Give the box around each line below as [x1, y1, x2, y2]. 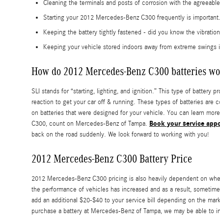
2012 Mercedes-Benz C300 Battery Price [31, 152, 192, 165]
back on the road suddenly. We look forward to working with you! [31, 131, 209, 139]
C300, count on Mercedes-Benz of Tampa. [31, 120, 149, 128]
